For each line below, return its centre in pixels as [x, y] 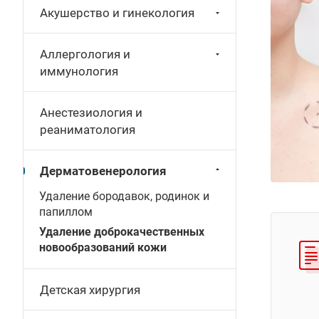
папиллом [66, 212]
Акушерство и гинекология [117, 13]
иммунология [79, 71]
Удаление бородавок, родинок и [124, 196]
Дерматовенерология [103, 171]
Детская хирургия [90, 290]
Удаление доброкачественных [122, 232]
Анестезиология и [91, 113]
